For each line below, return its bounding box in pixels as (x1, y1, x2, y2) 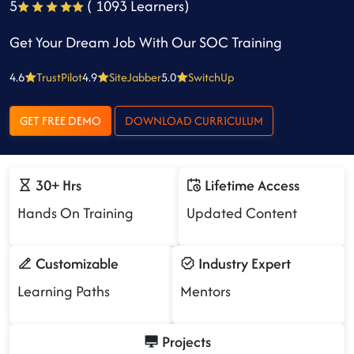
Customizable (32, 253, 119, 274)
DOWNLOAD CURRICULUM (194, 112, 263, 129)
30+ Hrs (32, 175, 81, 196)
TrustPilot (36, 69, 82, 85)
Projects (158, 331, 211, 352)
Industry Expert (195, 253, 291, 274)
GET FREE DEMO (68, 112, 101, 129)
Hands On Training (17, 202, 134, 224)
